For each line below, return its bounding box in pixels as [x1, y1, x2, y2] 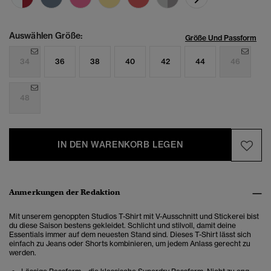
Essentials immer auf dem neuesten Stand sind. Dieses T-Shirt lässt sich [9, 230, 251, 240]
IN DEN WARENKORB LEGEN [57, 139, 183, 151]
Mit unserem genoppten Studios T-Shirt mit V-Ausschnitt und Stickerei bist [9, 212, 259, 221]
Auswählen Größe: [9, 30, 82, 42]
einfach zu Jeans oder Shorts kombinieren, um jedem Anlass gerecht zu [9, 239, 250, 249]
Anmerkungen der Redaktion [9, 187, 120, 198]
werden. [9, 248, 36, 258]
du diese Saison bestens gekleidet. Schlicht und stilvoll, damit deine [9, 221, 236, 230]
